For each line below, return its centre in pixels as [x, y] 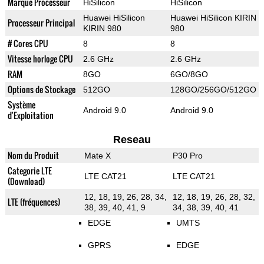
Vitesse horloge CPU [40, 59]
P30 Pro [187, 156]
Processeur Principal [41, 23]
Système [21, 105]
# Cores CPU [28, 44]
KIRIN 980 [102, 29]
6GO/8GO [189, 75]
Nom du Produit [33, 156]
